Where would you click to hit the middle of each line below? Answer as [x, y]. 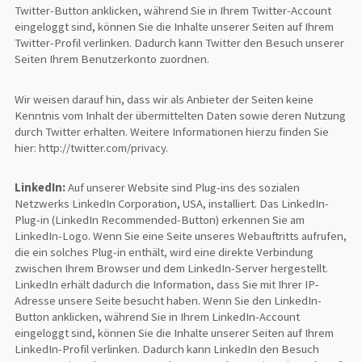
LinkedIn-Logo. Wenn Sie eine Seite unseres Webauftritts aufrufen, [181, 236]
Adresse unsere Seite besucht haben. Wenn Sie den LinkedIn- [168, 301]
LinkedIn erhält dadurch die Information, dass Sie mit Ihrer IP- [167, 285]
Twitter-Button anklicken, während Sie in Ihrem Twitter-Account [173, 11]
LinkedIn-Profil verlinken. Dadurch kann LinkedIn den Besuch [167, 349]
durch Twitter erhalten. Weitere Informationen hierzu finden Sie [172, 131]
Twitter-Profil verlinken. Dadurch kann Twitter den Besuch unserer [180, 43]
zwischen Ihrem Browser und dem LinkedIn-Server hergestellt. [172, 269]
